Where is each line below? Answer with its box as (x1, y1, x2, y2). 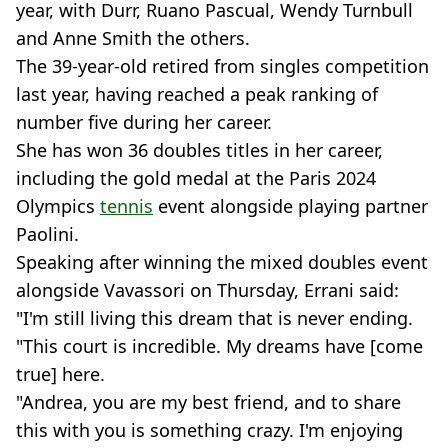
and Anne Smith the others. (16, 25, 250, 50)
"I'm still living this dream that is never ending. (16, 305, 413, 330)
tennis (100, 193, 153, 218)
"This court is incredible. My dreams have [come (16, 333, 423, 358)
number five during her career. (16, 109, 272, 134)
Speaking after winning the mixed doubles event (16, 249, 428, 274)
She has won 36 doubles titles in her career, (16, 137, 383, 162)
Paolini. (16, 221, 79, 246)
